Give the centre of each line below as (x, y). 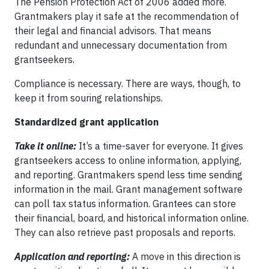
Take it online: (47, 146)
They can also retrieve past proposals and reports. (125, 232)
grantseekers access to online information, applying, (128, 160)
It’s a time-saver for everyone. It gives (161, 146)
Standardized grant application (86, 122)
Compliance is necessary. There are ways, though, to (128, 83)
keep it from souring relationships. (89, 98)
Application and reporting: (72, 256)
